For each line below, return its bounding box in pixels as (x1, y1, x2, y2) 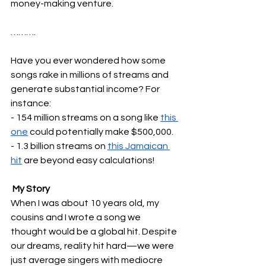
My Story (11, 184, 50, 194)
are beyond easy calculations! (22, 156, 154, 165)
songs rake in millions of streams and (11, 70, 170, 80)
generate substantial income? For (11, 84, 161, 94)
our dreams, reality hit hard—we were (11, 241, 176, 251)
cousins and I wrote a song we (11, 213, 142, 222)
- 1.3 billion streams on (11, 141, 107, 151)
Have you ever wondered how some (11, 56, 167, 65)
